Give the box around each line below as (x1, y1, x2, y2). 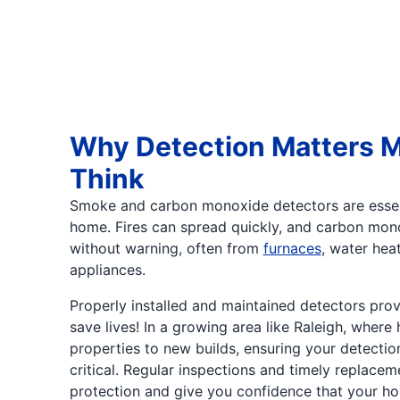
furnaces (262, 239, 321, 257)
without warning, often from (69, 239, 263, 257)
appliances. (69, 261, 146, 279)
